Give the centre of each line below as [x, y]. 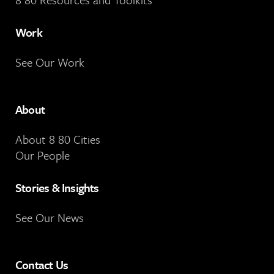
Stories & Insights [57, 188]
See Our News [50, 218]
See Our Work [50, 62]
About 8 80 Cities [58, 139]
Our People [43, 155]
